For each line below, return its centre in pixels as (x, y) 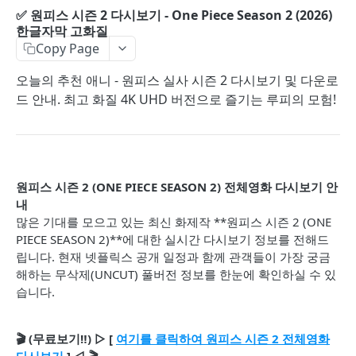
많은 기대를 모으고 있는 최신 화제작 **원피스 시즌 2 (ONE (174, 222)
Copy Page (68, 48)
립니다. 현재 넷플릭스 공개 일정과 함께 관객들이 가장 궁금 (173, 257)
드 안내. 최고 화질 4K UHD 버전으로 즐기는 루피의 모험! (176, 99)
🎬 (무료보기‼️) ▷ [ (66, 339)
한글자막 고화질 (62, 31)
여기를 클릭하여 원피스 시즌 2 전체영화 (223, 339)
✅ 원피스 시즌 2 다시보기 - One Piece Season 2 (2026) (174, 15)
